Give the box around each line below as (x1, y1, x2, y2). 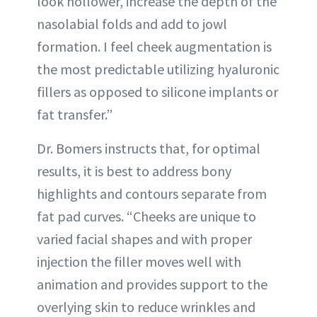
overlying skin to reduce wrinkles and (37, 298, 255, 316)
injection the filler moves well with (37, 253, 241, 270)
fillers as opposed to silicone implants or (37, 83, 278, 100)
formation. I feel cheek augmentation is (37, 38, 272, 55)
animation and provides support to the (37, 275, 267, 293)
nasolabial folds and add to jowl (37, 15, 227, 33)
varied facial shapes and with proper (37, 230, 252, 248)
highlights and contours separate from (37, 185, 267, 202)
